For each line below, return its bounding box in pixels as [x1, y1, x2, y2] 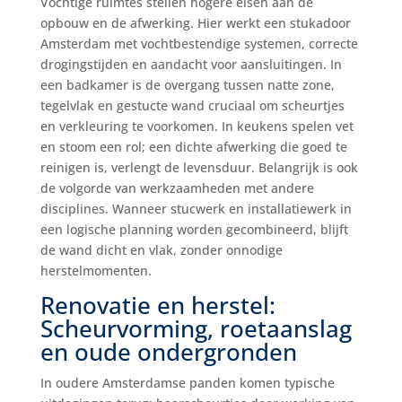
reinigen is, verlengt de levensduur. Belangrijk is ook [39, 159, 358, 177]
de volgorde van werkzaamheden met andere [39, 179, 314, 197]
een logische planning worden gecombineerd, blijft [39, 221, 348, 239]
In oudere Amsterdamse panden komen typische [39, 374, 335, 392]
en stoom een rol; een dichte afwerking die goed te [39, 138, 347, 156]
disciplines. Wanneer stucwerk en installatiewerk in [39, 200, 352, 218]
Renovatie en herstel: [39, 289, 275, 322]
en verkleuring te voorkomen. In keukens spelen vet [39, 118, 354, 135]
